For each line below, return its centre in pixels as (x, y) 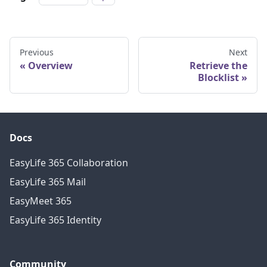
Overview (50, 65)
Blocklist (218, 77)
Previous (37, 52)
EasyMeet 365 (41, 201)
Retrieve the (218, 65)
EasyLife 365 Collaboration (69, 163)
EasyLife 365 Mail (48, 182)
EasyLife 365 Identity (55, 220)
